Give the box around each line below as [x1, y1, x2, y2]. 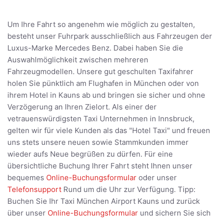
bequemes [7, 173, 46, 183]
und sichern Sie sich [138, 208, 211, 218]
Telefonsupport [7, 185, 61, 194]
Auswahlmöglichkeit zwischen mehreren [7, 55, 148, 65]
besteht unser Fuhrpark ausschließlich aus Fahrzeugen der [7, 31, 212, 41]
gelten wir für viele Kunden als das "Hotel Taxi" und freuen [7, 126, 210, 136]
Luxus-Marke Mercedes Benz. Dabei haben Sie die [7, 43, 183, 53]
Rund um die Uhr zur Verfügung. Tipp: [61, 185, 195, 194]
